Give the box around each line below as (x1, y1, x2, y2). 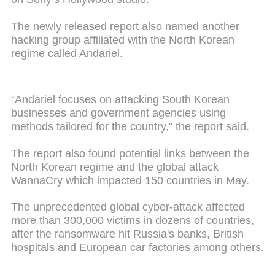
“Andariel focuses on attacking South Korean (11, 93, 230, 106)
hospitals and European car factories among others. (11, 241, 264, 254)
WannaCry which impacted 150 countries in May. (11, 174, 249, 187)
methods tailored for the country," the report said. (11, 120, 249, 133)
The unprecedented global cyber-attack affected (11, 201, 245, 214)
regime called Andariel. (11, 47, 123, 60)
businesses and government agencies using (11, 107, 226, 120)
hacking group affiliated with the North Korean (11, 33, 234, 46)
